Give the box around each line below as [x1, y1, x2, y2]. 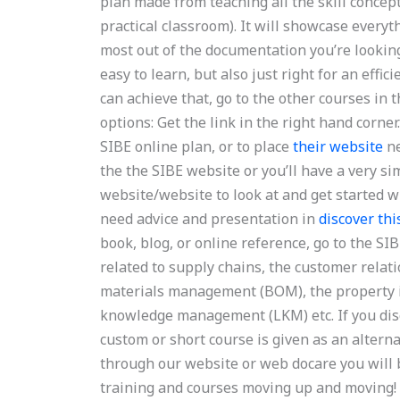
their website [293, 137, 384, 156]
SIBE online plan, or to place [100, 137, 294, 156]
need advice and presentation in [100, 209, 320, 229]
